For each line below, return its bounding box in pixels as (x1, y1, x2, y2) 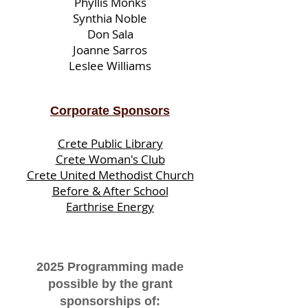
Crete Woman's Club (55, 151, 165, 167)
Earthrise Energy (66, 199, 154, 214)
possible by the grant (47, 277, 173, 291)
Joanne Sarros (73, 42, 147, 58)
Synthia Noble (73, 10, 147, 26)
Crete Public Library (57, 135, 163, 151)
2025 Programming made (36, 260, 184, 274)
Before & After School (52, 183, 168, 199)
